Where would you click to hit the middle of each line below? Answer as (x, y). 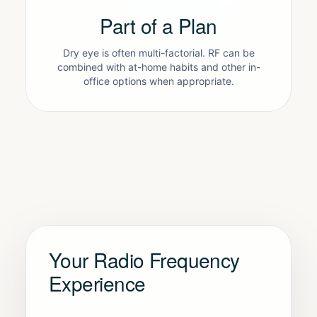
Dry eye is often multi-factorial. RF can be (158, 53)
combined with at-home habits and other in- (158, 67)
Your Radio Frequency (144, 260)
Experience (97, 283)
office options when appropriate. (158, 81)
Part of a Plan (158, 25)
